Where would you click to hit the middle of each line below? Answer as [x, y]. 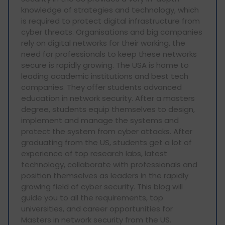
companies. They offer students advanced [101, 87]
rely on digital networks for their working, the [103, 43]
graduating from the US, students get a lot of [106, 142]
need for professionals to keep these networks [109, 54]
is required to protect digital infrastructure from [110, 21]
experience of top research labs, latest [94, 153]
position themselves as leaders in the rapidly [105, 176]
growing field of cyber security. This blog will [102, 187]
